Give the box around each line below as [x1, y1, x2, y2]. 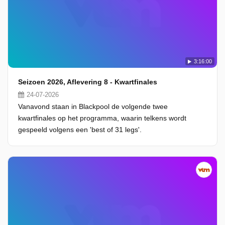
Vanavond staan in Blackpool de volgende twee [18, 102, 168, 110]
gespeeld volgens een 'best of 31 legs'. [18, 126, 142, 134]
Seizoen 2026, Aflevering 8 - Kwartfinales [18, 78, 157, 86]
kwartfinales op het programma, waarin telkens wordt [18, 114, 186, 122]
